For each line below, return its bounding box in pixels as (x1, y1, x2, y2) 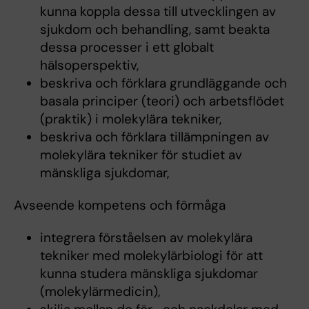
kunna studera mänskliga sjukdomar (39, 265, 258, 283)
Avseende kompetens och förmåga (14, 197, 226, 215)
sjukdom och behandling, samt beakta (39, 21, 270, 39)
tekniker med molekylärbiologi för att (39, 247, 263, 265)
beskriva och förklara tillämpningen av (39, 128, 269, 146)
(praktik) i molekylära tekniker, (39, 110, 221, 128)
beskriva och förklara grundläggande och (39, 74, 287, 92)
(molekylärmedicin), (39, 283, 160, 301)
